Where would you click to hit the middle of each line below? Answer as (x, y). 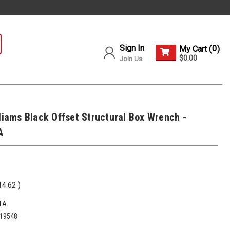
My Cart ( (195, 49)
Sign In (132, 48)
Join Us (131, 59)
